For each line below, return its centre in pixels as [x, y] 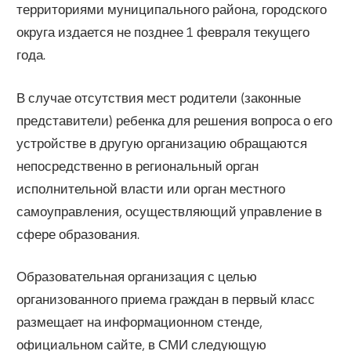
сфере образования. [78, 233]
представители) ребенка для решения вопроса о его [175, 120]
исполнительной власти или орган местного [151, 188]
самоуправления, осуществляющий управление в [170, 211]
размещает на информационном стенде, [140, 322]
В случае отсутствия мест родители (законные [159, 97]
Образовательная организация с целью [137, 277]
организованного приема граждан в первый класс [166, 299]
